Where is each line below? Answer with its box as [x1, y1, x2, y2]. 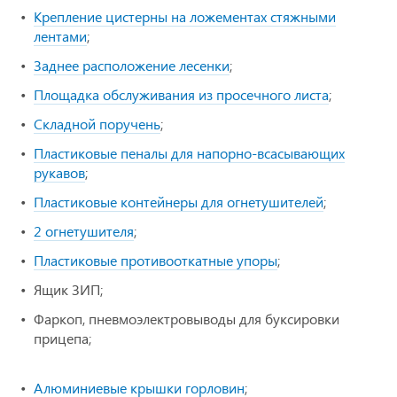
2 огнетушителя [34, 222, 134, 241]
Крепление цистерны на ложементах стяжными [34, 7, 336, 27]
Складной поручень [34, 114, 160, 134]
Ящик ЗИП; [34, 280, 103, 300]
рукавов [34, 163, 85, 183]
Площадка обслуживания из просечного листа [34, 85, 329, 105]
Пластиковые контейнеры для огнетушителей [34, 192, 323, 212]
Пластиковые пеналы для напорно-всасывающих [34, 144, 345, 163]
